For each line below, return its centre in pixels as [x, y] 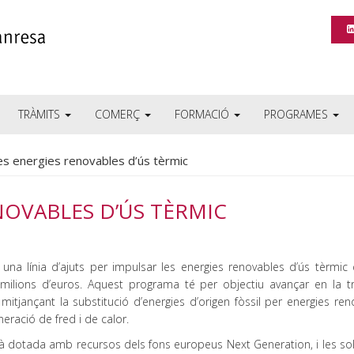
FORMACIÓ [203, 114]
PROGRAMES [298, 114]
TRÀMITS [41, 114]
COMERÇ [119, 114]
